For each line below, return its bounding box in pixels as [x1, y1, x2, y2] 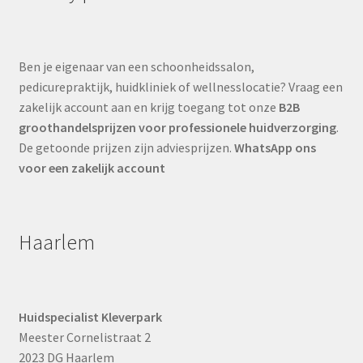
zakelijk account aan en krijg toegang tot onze [18, 98, 279, 115]
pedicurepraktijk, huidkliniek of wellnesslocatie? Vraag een [18, 78, 343, 95]
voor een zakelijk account [18, 159, 165, 176]
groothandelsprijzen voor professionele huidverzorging [18, 118, 336, 135]
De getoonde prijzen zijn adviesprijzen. [18, 139, 234, 156]
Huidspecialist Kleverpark [18, 309, 162, 326]
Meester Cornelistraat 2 [18, 329, 151, 346]
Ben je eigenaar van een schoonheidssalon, [18, 58, 254, 75]
